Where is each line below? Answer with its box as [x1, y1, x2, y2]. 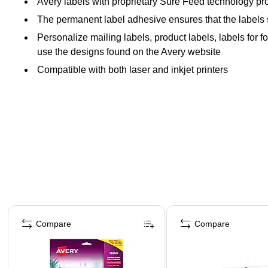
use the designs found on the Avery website [37, 46, 221, 57]
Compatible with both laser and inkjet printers [37, 64, 228, 75]
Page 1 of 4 [7, 203, 50, 214]
